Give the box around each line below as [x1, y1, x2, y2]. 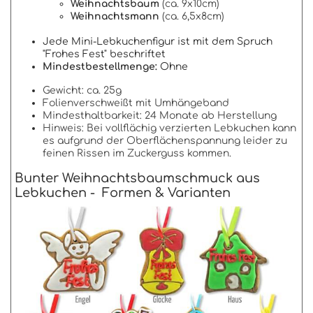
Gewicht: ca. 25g [43, 85, 122, 96]
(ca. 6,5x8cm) [159, 11, 224, 22]
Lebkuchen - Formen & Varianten [15, 186, 231, 201]
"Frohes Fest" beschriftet [43, 49, 166, 60]
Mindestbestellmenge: [43, 61, 157, 73]
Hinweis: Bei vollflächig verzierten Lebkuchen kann [43, 123, 296, 134]
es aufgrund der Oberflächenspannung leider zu [43, 136, 287, 147]
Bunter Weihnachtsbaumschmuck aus [15, 171, 260, 186]
